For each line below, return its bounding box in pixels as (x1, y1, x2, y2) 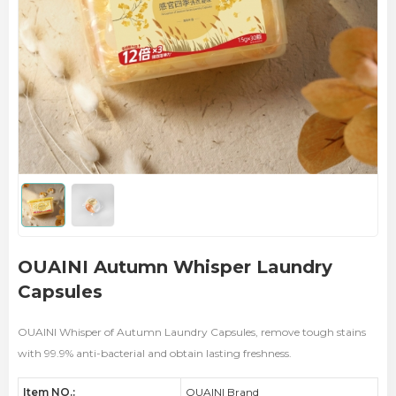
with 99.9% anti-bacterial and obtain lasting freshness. (18, 346, 292, 360)
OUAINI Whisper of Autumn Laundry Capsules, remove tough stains (18, 325, 366, 339)
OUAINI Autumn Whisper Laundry (18, 256, 332, 278)
